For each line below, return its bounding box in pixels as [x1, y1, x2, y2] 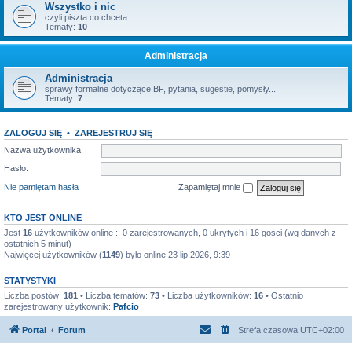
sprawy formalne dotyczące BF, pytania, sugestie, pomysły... [45, 84, 276, 93]
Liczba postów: [4, 290, 64, 300]
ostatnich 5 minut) [4, 238, 71, 248]
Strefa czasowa [238, 325, 300, 335]
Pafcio [113, 301, 139, 311]
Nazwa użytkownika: [4, 145, 83, 155]
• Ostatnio [263, 290, 303, 300]
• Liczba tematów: [78, 290, 150, 300]
